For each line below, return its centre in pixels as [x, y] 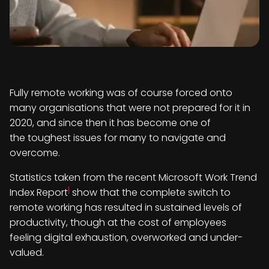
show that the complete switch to [150, 192]
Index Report [39, 192]
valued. [27, 252]
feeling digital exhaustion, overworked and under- [126, 237]
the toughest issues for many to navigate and [118, 138]
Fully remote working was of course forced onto [121, 93]
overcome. [35, 153]
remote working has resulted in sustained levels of [126, 207]
